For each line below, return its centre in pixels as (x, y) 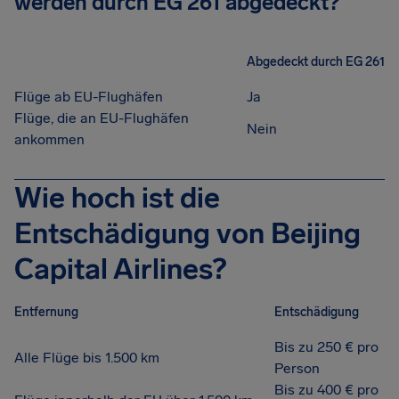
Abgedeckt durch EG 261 (316, 61)
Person (297, 368)
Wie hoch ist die (117, 198)
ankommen (49, 139)
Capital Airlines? (120, 269)
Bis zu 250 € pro (326, 347)
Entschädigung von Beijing (187, 233)
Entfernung (46, 312)
